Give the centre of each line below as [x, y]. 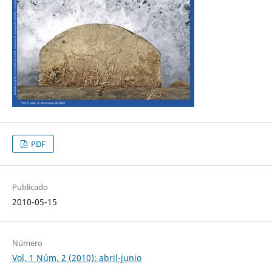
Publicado [30, 187]
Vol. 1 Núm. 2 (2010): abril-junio [76, 257]
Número [27, 243]
